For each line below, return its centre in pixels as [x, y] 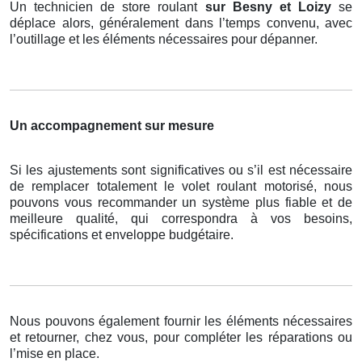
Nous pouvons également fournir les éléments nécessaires [181, 322]
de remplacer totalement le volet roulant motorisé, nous [181, 187]
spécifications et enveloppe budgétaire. [122, 235]
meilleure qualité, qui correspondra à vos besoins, [181, 219]
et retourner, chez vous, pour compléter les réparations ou [181, 338]
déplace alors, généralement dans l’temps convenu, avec [181, 23]
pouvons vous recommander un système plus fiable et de [181, 203]
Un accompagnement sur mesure [112, 126]
